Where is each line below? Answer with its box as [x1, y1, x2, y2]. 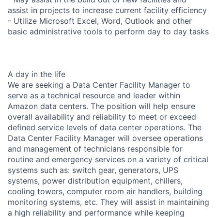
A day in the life [8, 69, 65, 79]
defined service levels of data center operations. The [8, 122, 201, 132]
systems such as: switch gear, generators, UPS [8, 165, 178, 175]
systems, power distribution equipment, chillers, [8, 175, 183, 186]
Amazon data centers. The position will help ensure [8, 101, 195, 111]
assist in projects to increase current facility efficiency [8, 5, 207, 15]
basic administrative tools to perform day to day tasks [8, 26, 209, 36]
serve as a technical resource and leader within [8, 90, 180, 100]
